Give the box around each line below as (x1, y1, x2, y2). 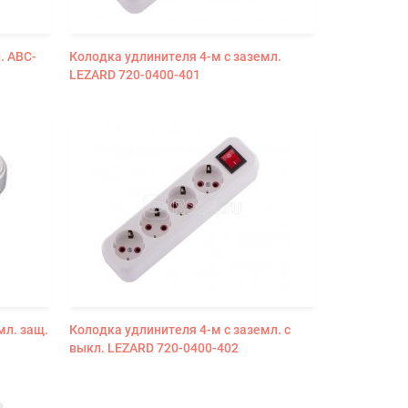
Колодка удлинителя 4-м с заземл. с (68, 321, 291, 337)
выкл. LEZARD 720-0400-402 (68, 340, 239, 355)
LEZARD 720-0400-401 (68, 66, 200, 82)
